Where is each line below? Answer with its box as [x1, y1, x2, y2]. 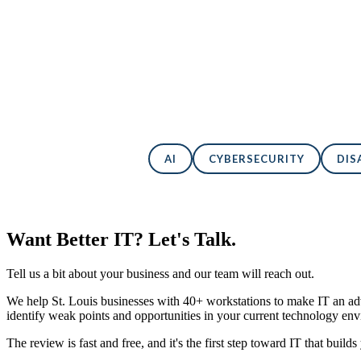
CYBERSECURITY [208, 152, 305, 166]
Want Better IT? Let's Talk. [6, 229, 236, 251]
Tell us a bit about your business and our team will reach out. [6, 267, 314, 281]
